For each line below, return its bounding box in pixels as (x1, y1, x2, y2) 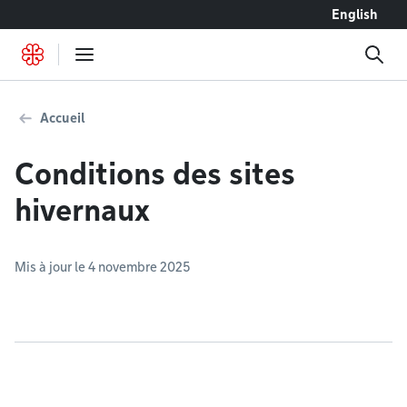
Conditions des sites (15, 156, 295, 192)
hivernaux (15, 193, 150, 228)
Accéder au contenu (23, 7, 125, 21)
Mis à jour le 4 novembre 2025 (15, 260, 190, 274)
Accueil (40, 111, 84, 125)
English (332, 7, 378, 22)
